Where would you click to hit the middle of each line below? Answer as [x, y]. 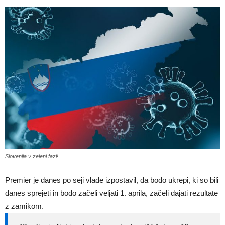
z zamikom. [24, 206]
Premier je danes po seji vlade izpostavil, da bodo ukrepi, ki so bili [112, 180]
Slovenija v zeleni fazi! [32, 156]
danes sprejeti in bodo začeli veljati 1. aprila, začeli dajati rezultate [111, 193]
